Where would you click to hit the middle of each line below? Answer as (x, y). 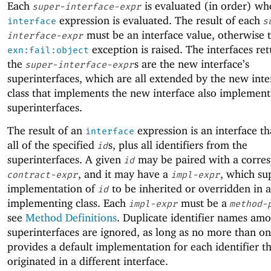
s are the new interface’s (192, 64)
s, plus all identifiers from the (178, 145)
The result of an (46, 130)
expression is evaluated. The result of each (160, 20)
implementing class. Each (68, 203)
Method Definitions (71, 217)
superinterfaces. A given (66, 159)
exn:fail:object (48, 50)
